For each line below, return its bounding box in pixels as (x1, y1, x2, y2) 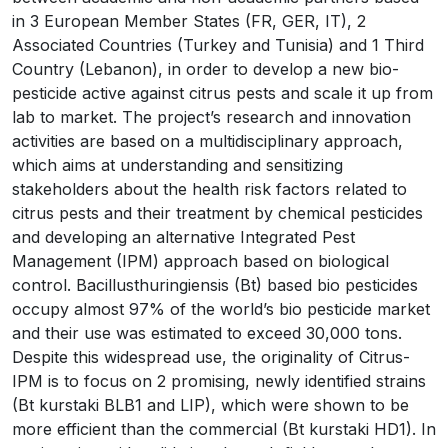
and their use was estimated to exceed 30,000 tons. (12, 323, 402, 343)
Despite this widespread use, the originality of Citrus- (12, 347, 410, 367)
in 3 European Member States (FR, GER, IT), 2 (12, 11, 366, 31)
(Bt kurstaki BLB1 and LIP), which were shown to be (12, 395, 409, 415)
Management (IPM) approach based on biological (12, 251, 389, 271)
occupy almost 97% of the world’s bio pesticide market (12, 299, 430, 319)
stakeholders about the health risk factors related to (12, 179, 407, 199)
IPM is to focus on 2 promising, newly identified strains (12, 371, 426, 391)
